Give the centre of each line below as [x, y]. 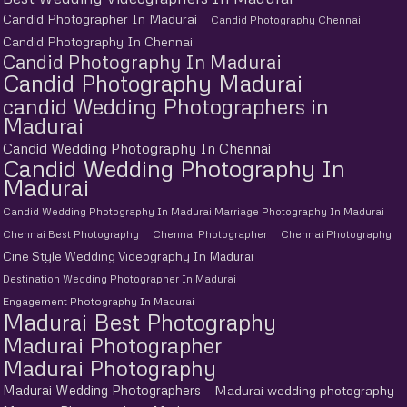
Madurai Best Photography [139, 322]
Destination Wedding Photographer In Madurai [119, 278]
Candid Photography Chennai [286, 20]
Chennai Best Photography [71, 234]
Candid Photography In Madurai [142, 61]
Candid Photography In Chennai [98, 41]
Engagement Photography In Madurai [99, 301]
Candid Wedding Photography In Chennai [137, 147]
